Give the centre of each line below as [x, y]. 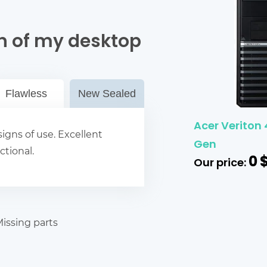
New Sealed [107, 94]
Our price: [221, 163]
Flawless [27, 94]
